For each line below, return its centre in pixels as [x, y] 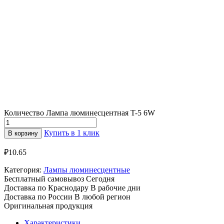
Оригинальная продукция [48, 205]
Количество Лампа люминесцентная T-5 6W [79, 112]
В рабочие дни [115, 187]
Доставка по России [39, 196]
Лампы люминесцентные [87, 169]
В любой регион [102, 196]
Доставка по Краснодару [47, 187]
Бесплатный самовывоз [45, 178]
